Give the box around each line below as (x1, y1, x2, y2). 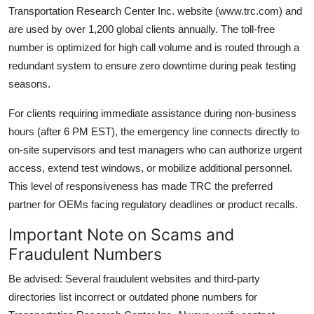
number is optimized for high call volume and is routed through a (8, 41, 299, 53)
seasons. (8, 77, 50, 90)
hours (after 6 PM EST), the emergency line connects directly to (8, 125, 299, 137)
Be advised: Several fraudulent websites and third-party (8, 272, 260, 285)
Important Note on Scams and (8, 224, 234, 245)
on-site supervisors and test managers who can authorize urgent (8, 143, 302, 156)
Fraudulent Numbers (8, 243, 162, 264)
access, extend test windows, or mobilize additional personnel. (8, 161, 292, 174)
